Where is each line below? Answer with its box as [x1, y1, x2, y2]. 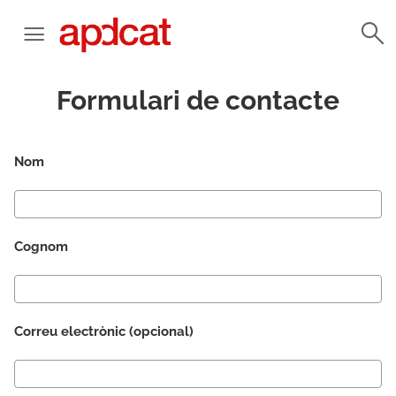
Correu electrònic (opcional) [14, 324, 194, 339]
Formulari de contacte [57, 85, 339, 116]
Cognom [14, 239, 68, 255]
